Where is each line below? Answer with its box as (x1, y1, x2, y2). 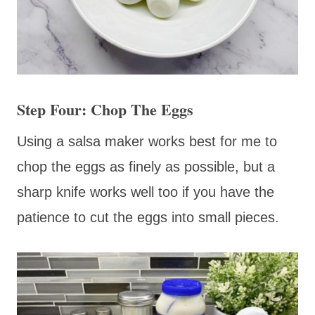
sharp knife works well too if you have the (17, 184, 274, 200)
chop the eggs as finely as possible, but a (17, 158, 275, 174)
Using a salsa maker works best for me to (17, 133, 277, 149)
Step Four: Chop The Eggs (17, 97, 193, 121)
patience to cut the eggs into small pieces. (17, 209, 279, 225)
